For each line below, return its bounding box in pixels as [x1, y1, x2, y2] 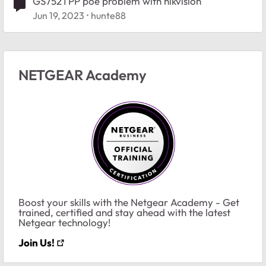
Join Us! [18, 236, 55, 249]
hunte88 [91, 9, 126, 21]
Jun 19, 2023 [33, 9, 84, 21]
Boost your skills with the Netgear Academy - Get [18, 195, 239, 208]
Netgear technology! [18, 216, 113, 229]
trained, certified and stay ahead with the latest [18, 205, 230, 218]
